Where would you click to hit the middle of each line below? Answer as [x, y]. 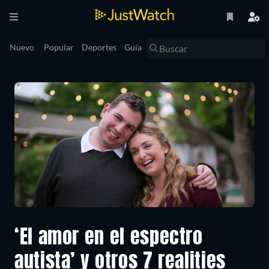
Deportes [99, 47]
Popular [59, 47]
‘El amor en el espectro [109, 239]
